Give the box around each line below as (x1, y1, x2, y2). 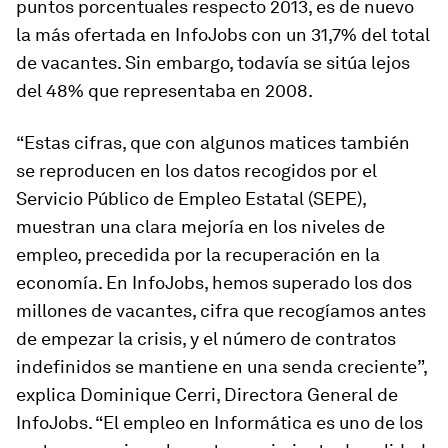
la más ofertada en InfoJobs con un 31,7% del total (16, 24, 430, 45)
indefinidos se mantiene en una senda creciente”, (16, 356, 427, 377)
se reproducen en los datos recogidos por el (16, 160, 377, 181)
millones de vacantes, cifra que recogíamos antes (16, 300, 426, 321)
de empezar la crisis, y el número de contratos (16, 328, 396, 349)
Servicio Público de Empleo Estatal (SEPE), (16, 188, 366, 209)
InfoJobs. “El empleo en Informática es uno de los (16, 412, 423, 433)
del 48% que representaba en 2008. (16, 80, 313, 101)
